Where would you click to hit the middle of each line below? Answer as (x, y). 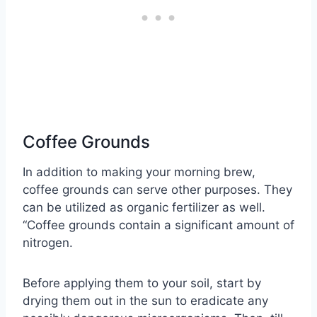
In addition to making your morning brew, (139, 172)
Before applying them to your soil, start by (142, 283)
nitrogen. (48, 243)
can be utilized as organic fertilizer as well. (144, 208)
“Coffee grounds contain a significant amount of (158, 225)
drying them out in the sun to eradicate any (145, 301)
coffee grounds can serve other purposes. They (157, 190)
